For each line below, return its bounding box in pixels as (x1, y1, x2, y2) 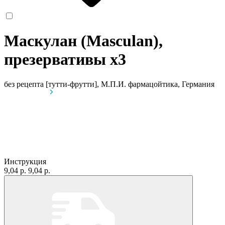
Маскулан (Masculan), (4, 32, 163, 50)
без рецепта (4, 79, 44, 88)
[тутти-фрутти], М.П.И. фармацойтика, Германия (46, 79, 214, 88)
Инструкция (4, 157, 46, 166)
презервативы (4, 50, 110, 69)
